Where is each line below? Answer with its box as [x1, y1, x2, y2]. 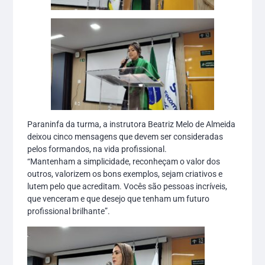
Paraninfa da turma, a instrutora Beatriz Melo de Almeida [27, 119, 236, 130]
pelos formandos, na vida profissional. [27, 144, 167, 154]
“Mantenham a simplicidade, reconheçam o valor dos [27, 157, 221, 167]
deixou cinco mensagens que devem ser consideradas [27, 132, 224, 142]
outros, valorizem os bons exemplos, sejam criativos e [27, 169, 223, 179]
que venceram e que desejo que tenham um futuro [27, 194, 210, 204]
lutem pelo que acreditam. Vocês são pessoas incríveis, [27, 182, 228, 192]
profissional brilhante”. [27, 206, 111, 216]
